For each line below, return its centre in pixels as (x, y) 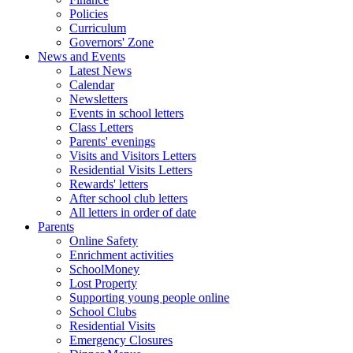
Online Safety (104, 241)
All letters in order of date (133, 213)
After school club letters (128, 199)
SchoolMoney (104, 269)
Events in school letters (126, 113)
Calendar (92, 85)
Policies (89, 14)
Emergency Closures (121, 340)
